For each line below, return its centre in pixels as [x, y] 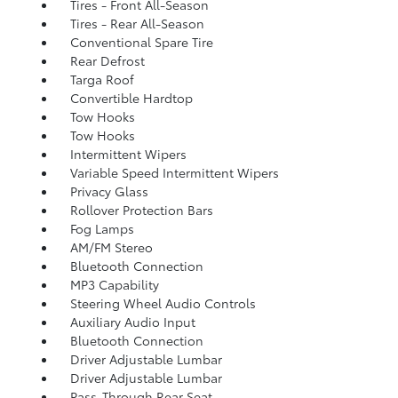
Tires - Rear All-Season [137, 23]
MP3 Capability [114, 284]
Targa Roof [102, 79]
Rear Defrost [107, 60]
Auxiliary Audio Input [132, 321]
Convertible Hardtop [131, 97]
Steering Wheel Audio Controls [163, 302]
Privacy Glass [109, 191]
